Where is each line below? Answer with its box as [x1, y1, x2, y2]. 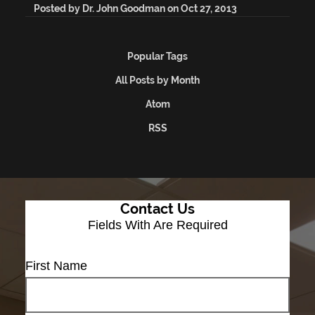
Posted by [34, 2, 82, 14]
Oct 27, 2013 [181, 2, 237, 14]
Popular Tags [127, 50, 188, 62]
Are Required [153, 217, 228, 232]
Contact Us [120, 200, 195, 217]
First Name [25, 258, 87, 273]
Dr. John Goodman [82, 2, 165, 14]
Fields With [87, 217, 153, 232]
